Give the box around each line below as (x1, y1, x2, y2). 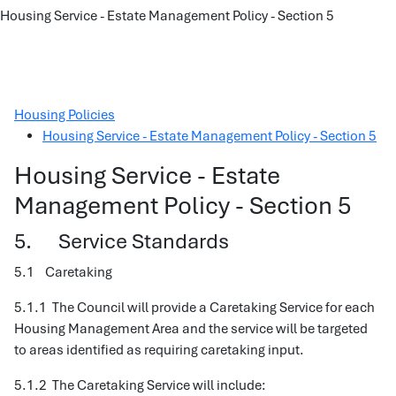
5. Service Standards (14, 227, 229, 255)
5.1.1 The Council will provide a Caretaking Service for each (14, 299, 375, 316)
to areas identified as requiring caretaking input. (14, 341, 304, 359)
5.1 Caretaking (14, 263, 112, 281)
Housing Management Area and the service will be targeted (14, 320, 368, 338)
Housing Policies (14, 106, 115, 124)
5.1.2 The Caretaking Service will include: (14, 377, 266, 394)
